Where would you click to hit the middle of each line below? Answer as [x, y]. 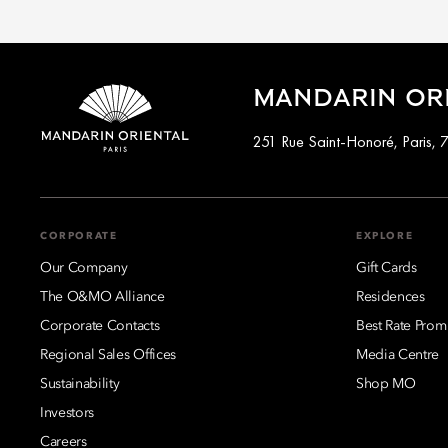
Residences [390, 296]
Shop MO [386, 383]
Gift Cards [386, 267]
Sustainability [80, 383]
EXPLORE [385, 235]
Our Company [84, 267]
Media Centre [398, 354]
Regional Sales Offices [108, 354]
